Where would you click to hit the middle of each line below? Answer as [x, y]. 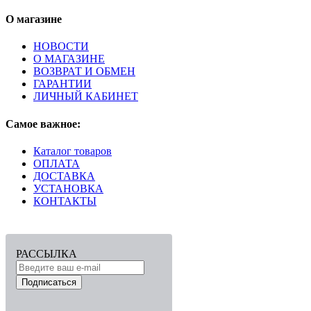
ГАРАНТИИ [62, 84]
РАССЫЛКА [47, 253]
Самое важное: [43, 124]
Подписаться [49, 282]
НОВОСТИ [61, 47]
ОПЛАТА [57, 163]
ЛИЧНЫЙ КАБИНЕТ [86, 96]
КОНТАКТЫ [65, 201]
